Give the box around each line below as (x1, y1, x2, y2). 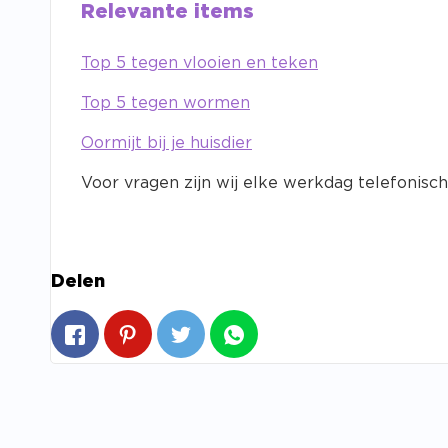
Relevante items (81, 2, 254, 23)
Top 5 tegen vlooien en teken (81, 55, 318, 72)
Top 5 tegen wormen (81, 95, 250, 112)
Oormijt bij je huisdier (81, 135, 252, 152)
